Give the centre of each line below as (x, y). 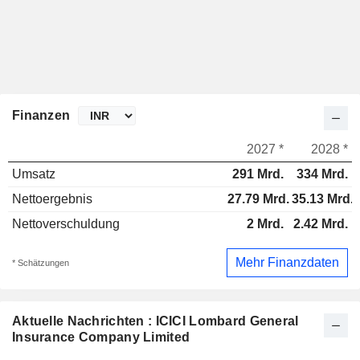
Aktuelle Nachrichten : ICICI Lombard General (155, 321)
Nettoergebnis (52, 199)
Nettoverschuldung (66, 224)
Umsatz (34, 174)
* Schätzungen (41, 262)
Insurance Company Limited (101, 337)
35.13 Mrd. (323, 199)
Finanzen (41, 116)
